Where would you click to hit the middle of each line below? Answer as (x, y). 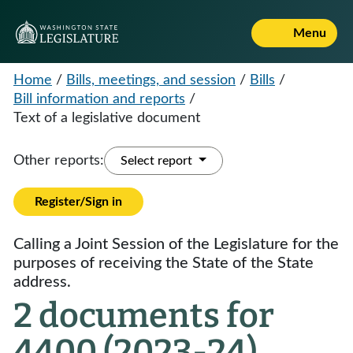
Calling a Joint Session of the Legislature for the (176, 244)
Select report (158, 161)
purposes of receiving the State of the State (163, 263)
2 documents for (144, 316)
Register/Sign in (78, 202)
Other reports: (59, 161)
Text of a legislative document (107, 118)
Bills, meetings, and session (151, 80)
